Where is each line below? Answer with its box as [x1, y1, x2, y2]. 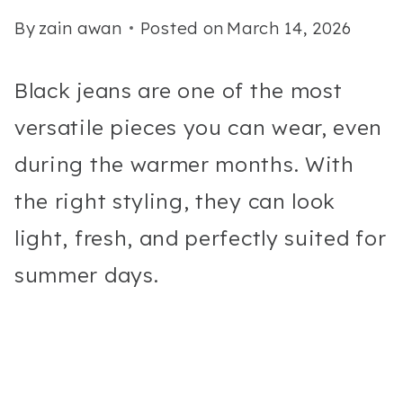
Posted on [139, 17, 225, 39]
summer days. [14, 261, 159, 288]
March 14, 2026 [227, 17, 352, 39]
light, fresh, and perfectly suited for [14, 224, 387, 251]
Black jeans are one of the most [14, 76, 343, 103]
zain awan [38, 17, 122, 39]
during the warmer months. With [14, 150, 354, 177]
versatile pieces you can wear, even [14, 113, 383, 140]
